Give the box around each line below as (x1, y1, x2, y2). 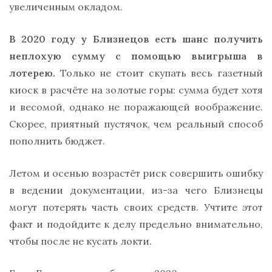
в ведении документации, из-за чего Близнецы (9, 183, 263, 196)
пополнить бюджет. (9, 134, 105, 147)
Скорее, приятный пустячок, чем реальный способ (9, 117, 263, 130)
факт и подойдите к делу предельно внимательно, (9, 217, 263, 230)
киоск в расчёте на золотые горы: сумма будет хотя (9, 83, 263, 96)
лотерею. (9, 66, 55, 79)
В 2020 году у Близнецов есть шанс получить (9, 32, 263, 45)
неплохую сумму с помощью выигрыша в (9, 49, 263, 62)
